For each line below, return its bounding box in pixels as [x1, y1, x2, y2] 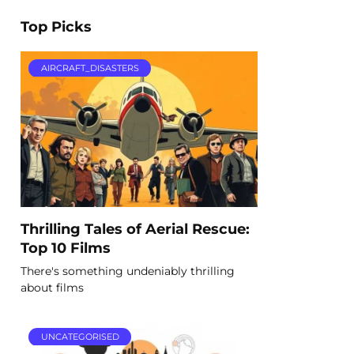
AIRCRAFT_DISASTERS [40, 62, 139, 73]
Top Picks [21, 18, 92, 35]
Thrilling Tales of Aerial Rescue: [21, 220, 250, 237]
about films [21, 280, 84, 295]
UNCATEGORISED [40, 330, 119, 342]
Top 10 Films [21, 239, 111, 256]
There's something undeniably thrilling [21, 263, 235, 278]
